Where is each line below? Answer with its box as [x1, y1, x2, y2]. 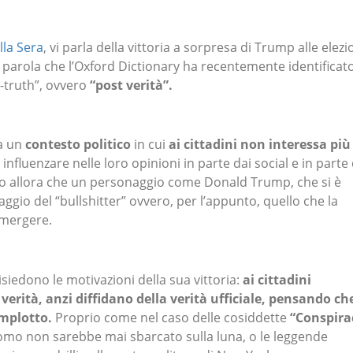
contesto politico [25, 136, 131, 154]
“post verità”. [90, 76, 173, 95]
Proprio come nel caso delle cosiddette [52, 308, 290, 326]
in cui [131, 136, 169, 154]
